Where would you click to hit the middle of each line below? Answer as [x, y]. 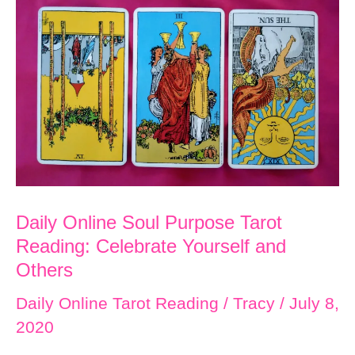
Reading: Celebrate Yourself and [151, 246]
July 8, [314, 303]
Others [44, 270]
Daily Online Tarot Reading [117, 303]
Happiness [55, 61]
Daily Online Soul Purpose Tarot [149, 222]
